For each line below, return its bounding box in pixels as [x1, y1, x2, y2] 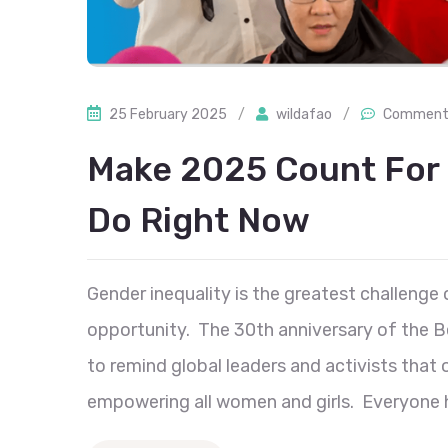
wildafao [276, 105, 332, 123]
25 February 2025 [109, 105, 227, 123]
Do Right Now [87, 199, 310, 241]
